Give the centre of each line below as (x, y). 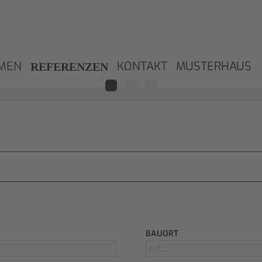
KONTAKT (142, 66)
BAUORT (162, 234)
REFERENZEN (69, 67)
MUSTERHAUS (214, 66)
